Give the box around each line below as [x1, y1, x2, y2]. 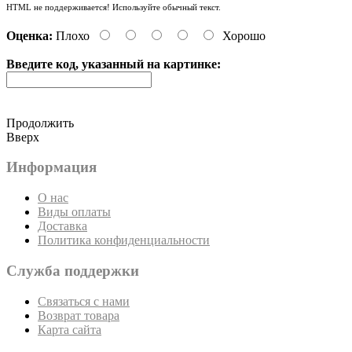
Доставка [38, 219, 87, 233]
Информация [6, 159, 97, 176]
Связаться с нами [38, 294, 130, 308]
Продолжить [6, 115, 74, 130]
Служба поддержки [6, 262, 139, 279]
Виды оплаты [38, 205, 111, 219]
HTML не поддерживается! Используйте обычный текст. [6, 2, 221, 12]
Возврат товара [38, 308, 119, 322]
